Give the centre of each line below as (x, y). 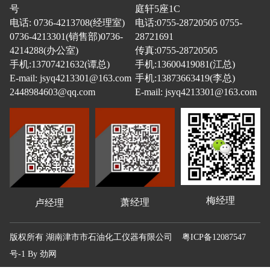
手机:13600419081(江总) (185, 64)
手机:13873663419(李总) (185, 78)
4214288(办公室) (44, 50)
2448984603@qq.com (52, 92)
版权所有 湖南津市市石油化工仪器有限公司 (96, 237)
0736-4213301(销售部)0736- (66, 36)
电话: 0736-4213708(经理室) (67, 22)
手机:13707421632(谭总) (59, 64)
